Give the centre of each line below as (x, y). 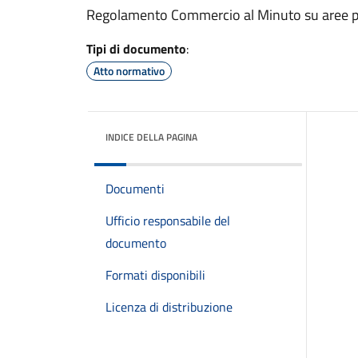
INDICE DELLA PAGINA (151, 137)
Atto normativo (129, 71)
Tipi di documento (136, 49)
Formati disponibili (155, 275)
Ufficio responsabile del (168, 221)
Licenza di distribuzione (169, 307)
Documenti (135, 189)
